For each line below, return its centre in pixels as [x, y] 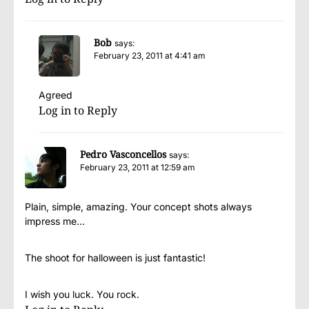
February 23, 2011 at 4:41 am [150, 56]
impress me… [55, 221]
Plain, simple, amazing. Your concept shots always [138, 207]
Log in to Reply [78, 111]
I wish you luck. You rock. [82, 295]
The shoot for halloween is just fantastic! [115, 258]
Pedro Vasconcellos [123, 154]
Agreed [56, 95]
